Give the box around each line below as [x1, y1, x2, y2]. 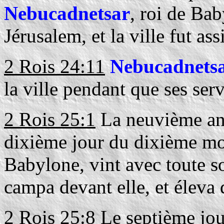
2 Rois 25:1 [4, 108, 95, 130]
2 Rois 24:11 [4, 55, 105, 77]
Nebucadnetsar [4, 2, 130, 24]
